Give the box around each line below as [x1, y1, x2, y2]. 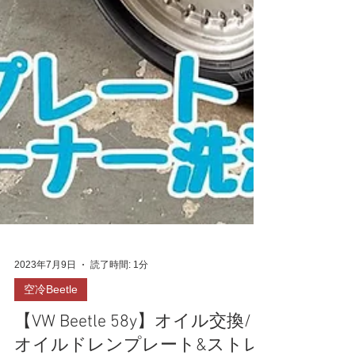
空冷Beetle [24, 340, 78, 353]
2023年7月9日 [14, 315, 76, 327]
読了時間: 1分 [90, 315, 148, 327]
